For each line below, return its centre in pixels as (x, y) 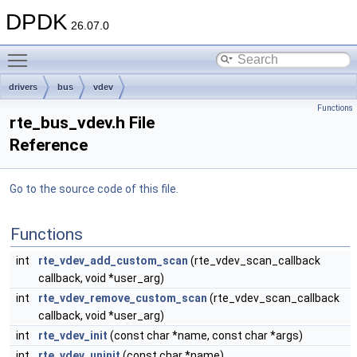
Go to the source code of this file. (94, 189)
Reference (49, 145)
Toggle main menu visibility (104, 52)
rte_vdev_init (73, 335)
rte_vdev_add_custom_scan (113, 261)
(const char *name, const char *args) (205, 335)
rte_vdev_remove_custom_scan (123, 298)
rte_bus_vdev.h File (82, 123)
